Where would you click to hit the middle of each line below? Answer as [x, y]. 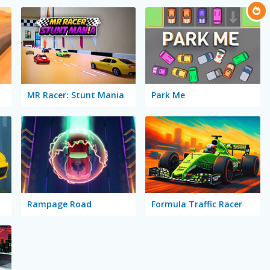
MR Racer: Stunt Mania [75, 95]
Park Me [168, 95]
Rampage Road [59, 204]
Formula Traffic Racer [197, 204]
